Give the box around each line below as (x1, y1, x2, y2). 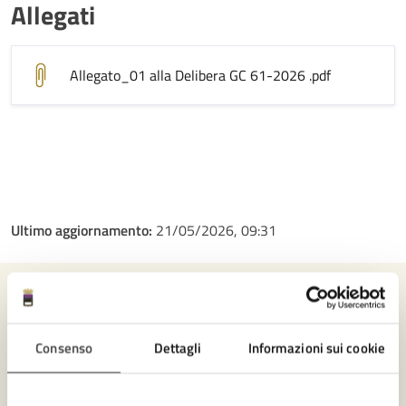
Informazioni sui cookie (247, 337, 385, 358)
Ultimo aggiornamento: (11, 219, 156, 241)
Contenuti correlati (102, 303, 304, 342)
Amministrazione (80, 375, 212, 404)
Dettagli (153, 337, 202, 358)
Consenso (35, 337, 93, 358)
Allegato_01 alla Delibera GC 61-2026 (70, 64, 309, 86)
